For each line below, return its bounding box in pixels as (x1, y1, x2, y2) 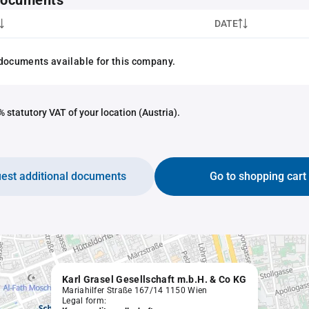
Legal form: (62, 296, 107, 306)
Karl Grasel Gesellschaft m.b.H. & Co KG (62, 274, 247, 285)
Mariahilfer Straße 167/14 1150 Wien (62, 286, 208, 295)
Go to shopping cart (210, 170, 306, 183)
